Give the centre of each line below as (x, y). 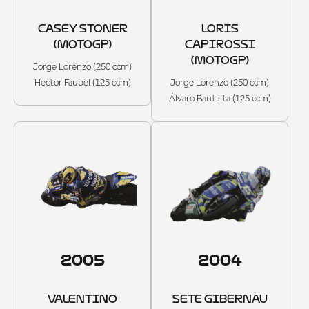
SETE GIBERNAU (220, 299)
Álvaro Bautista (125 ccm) (220, 98)
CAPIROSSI (220, 44)
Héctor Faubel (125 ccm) (82, 82)
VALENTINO (82, 299)
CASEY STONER (82, 28)
